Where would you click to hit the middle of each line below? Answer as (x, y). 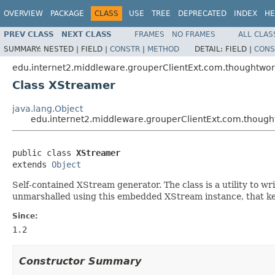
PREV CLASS (29, 34)
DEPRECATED (202, 14)
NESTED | (62, 49)
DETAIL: (210, 49)
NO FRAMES (194, 34)
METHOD (163, 49)
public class (44, 153)
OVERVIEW (23, 14)
